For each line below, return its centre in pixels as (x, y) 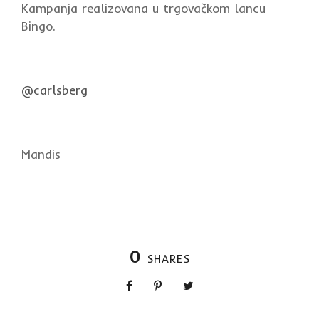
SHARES (168, 258)
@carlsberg (54, 90)
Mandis (41, 154)
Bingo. (38, 26)
